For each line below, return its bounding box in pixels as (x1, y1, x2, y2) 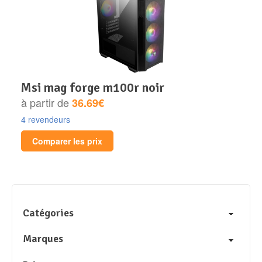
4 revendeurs (21, 113, 70, 125)
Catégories (23, 206, 74, 219)
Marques (23, 232, 63, 246)
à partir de (21, 94, 72, 110)
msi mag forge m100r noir (32, 79, 164, 95)
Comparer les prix (32, 135, 102, 147)
